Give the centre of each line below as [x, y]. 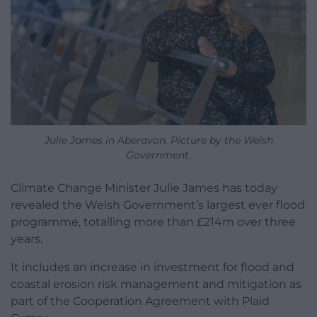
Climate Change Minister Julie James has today [144, 188]
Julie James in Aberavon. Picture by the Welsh [158, 140]
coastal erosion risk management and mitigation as [156, 284]
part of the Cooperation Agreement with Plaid [140, 301]
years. [27, 239]
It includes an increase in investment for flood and [152, 267]
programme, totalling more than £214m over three [153, 222]
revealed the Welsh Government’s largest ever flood [158, 205]
